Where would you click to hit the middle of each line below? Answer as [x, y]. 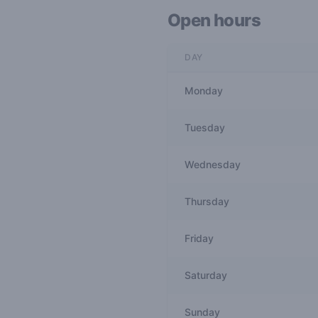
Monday [204, 90]
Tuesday [205, 127]
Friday [199, 238]
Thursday [207, 201]
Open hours [214, 20]
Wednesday [213, 164]
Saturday [206, 275]
